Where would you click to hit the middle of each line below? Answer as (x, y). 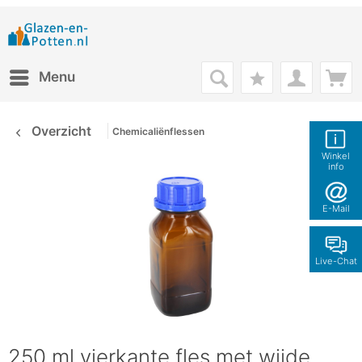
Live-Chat (336, 261)
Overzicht (61, 131)
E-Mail (336, 208)
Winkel (336, 156)
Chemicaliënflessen (158, 131)
